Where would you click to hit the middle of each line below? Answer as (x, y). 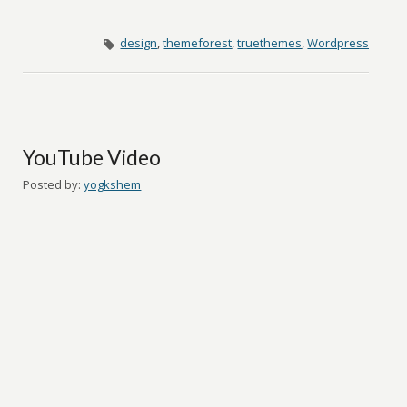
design (139, 43)
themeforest (198, 43)
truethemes (270, 43)
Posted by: (52, 184)
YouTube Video (92, 157)
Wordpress (338, 43)
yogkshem (113, 184)
